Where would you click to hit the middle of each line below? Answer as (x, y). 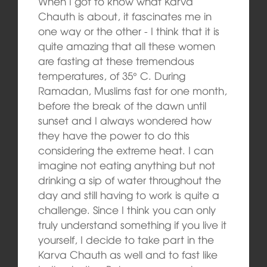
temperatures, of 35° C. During (111, 76)
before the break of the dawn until (122, 105)
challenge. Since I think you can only (127, 210)
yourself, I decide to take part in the (126, 240)
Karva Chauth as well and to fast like (128, 254)
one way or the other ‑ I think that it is (128, 31)
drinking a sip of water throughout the (129, 180)
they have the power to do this (114, 135)
